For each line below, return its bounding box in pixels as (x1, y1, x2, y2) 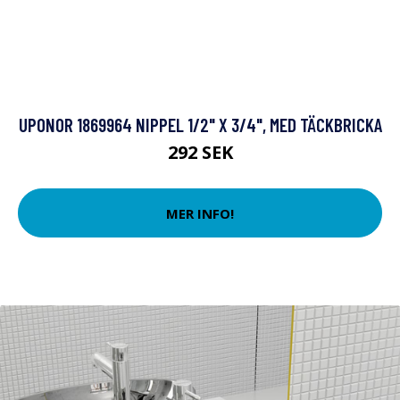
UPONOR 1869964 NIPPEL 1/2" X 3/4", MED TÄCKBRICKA (18, 113, 382, 136)
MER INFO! (166, 204, 234, 222)
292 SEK (167, 140, 233, 164)
